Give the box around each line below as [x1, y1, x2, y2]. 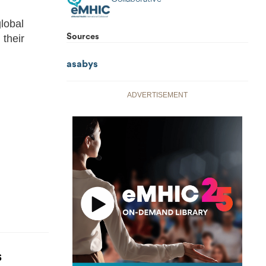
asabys [66, 59, 98, 69]
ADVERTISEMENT [127, 90, 188, 99]
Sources [66, 32, 99, 42]
